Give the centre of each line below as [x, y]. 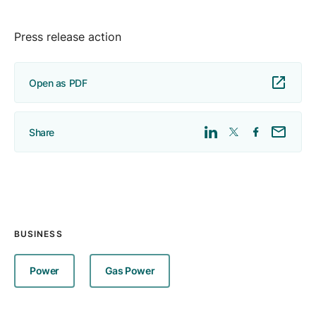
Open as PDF [58, 83]
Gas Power [130, 271]
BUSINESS [38, 234]
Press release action [68, 37]
